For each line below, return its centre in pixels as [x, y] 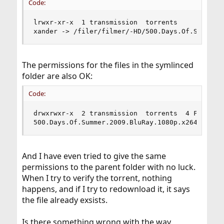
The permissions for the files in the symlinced [107, 65]
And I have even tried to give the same [94, 156]
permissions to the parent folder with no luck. [108, 167]
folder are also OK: [57, 76]
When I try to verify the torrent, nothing [97, 178]
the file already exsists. [64, 200]
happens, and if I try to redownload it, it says [106, 189]
